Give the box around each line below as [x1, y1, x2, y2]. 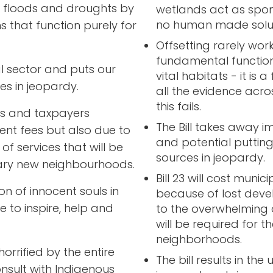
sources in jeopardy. [155, 150, 265, 166]
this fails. [155, 99, 201, 115]
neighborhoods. [155, 232, 242, 247]
